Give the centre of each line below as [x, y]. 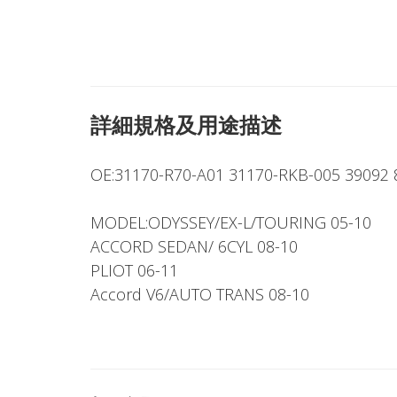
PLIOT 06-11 [134, 270]
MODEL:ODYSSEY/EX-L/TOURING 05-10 [231, 222]
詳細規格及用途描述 [186, 125]
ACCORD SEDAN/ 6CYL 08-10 [194, 246]
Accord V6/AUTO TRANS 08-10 [200, 294]
